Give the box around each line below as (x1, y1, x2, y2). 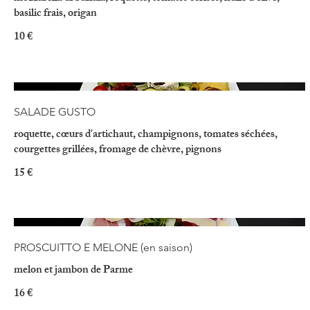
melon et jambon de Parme (14, 261, 133, 282)
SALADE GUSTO (14, 104, 95, 118)
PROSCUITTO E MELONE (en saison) (14, 241, 192, 255)
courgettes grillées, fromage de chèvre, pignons (14, 140, 221, 161)
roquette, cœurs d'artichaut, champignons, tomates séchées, (14, 125, 277, 145)
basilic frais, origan (14, 4, 97, 25)
